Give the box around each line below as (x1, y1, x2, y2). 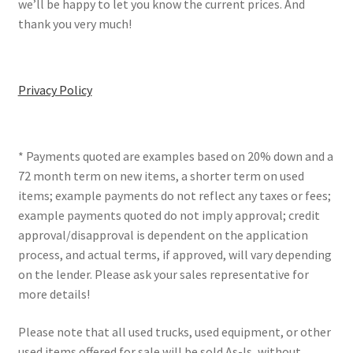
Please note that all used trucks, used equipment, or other (17, 324, 331, 340)
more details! (17, 286, 90, 303)
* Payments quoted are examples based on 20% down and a (17, 148, 333, 165)
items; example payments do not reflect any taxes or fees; (17, 188, 331, 204)
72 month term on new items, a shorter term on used (17, 168, 304, 184)
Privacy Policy (17, 82, 92, 98)
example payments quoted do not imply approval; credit (17, 207, 320, 224)
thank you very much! (17, 15, 132, 32)
